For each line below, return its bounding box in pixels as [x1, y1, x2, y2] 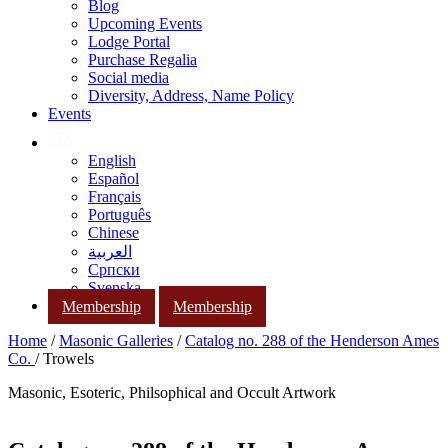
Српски [88, 261, 140, 278]
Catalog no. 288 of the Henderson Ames [185, 332, 439, 350]
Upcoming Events [88, 15, 202, 32]
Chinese [88, 224, 139, 241]
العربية [88, 243, 132, 260]
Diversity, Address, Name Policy [88, 87, 294, 104]
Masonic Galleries [59, 332, 173, 350]
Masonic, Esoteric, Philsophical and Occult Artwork [8, 384, 336, 402]
